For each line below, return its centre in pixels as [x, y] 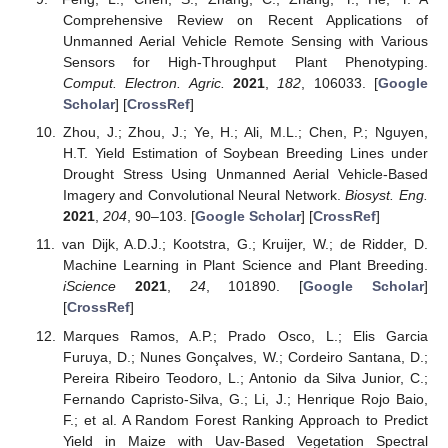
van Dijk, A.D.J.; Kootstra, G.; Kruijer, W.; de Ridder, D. [244, 244]
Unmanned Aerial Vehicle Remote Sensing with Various [245, 41]
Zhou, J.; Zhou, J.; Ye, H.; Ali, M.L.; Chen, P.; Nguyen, [245, 132]
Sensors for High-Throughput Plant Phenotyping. [245, 62]
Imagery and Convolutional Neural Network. [204, 195]
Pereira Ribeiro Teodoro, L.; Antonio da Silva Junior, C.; [245, 377]
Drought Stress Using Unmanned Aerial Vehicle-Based [245, 174]
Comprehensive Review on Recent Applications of [245, 20]
